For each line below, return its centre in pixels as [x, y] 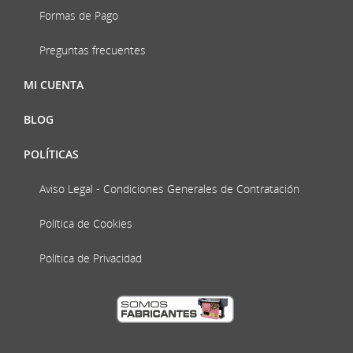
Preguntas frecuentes [93, 50]
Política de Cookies [86, 223]
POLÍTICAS [51, 154]
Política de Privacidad [91, 258]
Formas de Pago [79, 15]
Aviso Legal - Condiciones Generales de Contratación [169, 188]
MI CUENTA [54, 84]
